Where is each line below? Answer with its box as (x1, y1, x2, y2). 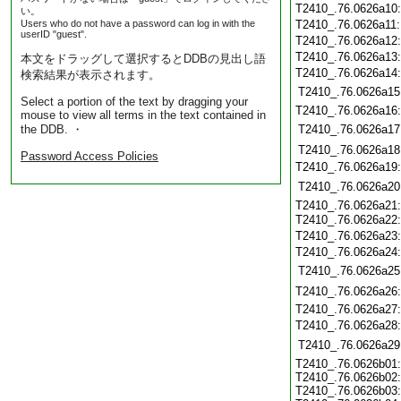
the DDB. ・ (21, 123, 83, 136)
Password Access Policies (21, 149, 158, 163)
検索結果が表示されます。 (21, 68, 160, 81)
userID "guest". (21, 29, 87, 39)
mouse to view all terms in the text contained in (21, 108, 266, 122)
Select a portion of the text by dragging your (21, 95, 248, 108)
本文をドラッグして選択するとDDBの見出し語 (21, 52, 266, 65)
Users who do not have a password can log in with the (21, 18, 255, 29)
